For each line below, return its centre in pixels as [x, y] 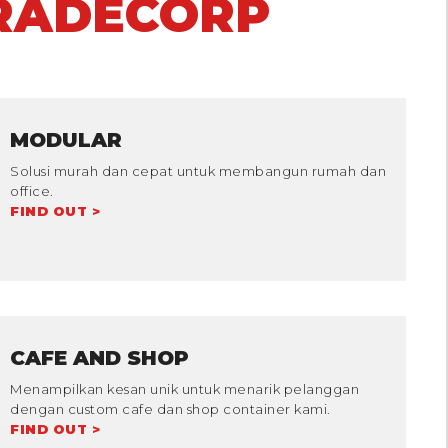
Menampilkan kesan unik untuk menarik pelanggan [184, 388]
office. [32, 190]
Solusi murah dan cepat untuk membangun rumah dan [198, 170]
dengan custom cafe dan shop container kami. [170, 408]
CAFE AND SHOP [99, 357]
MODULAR [66, 139]
